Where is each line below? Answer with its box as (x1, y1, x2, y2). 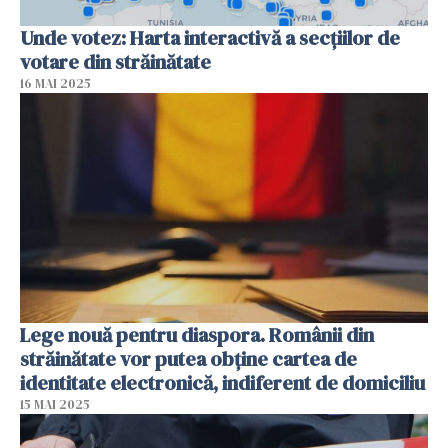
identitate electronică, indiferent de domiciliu (20, 368, 425, 397)
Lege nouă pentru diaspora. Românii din (20, 320, 374, 349)
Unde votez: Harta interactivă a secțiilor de (20, 24, 400, 53)
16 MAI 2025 (20, 75, 91, 93)
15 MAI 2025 (20, 395, 90, 413)
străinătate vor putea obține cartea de (20, 344, 357, 373)
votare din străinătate (20, 48, 211, 77)
